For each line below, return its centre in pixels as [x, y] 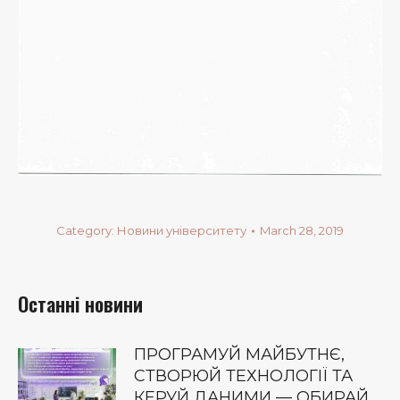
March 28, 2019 [302, 230]
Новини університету [182, 230]
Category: [87, 230]
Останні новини [80, 304]
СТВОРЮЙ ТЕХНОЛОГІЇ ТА [243, 376]
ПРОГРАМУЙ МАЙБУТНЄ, [239, 354]
